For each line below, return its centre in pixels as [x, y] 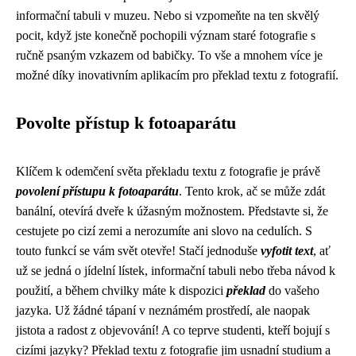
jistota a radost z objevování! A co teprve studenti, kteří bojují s [173, 330]
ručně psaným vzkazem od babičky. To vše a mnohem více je [169, 55]
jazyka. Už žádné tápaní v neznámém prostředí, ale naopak [163, 310]
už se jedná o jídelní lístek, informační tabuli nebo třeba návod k [176, 271]
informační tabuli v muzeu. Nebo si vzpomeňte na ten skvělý [168, 15]
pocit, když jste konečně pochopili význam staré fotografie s [166, 35]
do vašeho [292, 290]
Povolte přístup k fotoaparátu [126, 123]
